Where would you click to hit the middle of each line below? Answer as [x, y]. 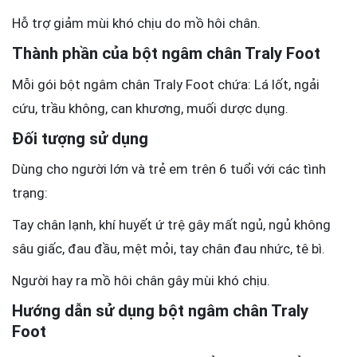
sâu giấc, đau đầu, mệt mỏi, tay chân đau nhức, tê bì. [169, 248]
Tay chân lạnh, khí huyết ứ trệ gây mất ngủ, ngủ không [171, 224]
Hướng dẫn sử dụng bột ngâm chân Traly [160, 310]
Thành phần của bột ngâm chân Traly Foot [166, 54]
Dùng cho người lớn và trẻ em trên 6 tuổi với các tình [169, 169]
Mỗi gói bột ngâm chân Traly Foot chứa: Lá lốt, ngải [166, 84]
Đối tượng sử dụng [80, 138]
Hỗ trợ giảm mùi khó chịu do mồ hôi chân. [136, 24]
